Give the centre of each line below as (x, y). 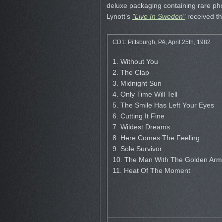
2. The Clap (131, 72)
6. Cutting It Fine (138, 116)
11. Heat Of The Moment (151, 170)
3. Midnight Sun (137, 83)
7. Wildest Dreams (141, 127)
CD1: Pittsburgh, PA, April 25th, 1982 (161, 42)
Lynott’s (119, 16)
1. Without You (135, 61)
